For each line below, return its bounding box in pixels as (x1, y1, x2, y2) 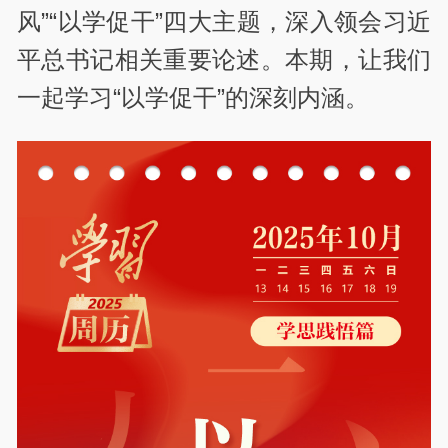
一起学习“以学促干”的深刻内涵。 (17, 84, 370, 112)
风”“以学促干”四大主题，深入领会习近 (17, 8, 431, 36)
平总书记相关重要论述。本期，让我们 (17, 46, 431, 74)
